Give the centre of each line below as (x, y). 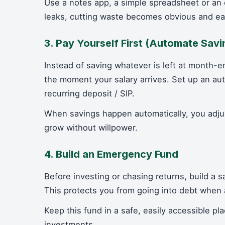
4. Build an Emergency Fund (111, 154)
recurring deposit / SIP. (89, 93)
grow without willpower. (91, 128)
